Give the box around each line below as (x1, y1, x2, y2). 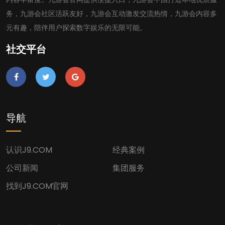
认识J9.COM (6, 144, 52, 156)
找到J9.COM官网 (6, 180, 68, 192)
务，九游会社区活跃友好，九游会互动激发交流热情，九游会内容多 (6, 9, 217, 19)
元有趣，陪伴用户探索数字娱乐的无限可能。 (6, 23, 147, 33)
